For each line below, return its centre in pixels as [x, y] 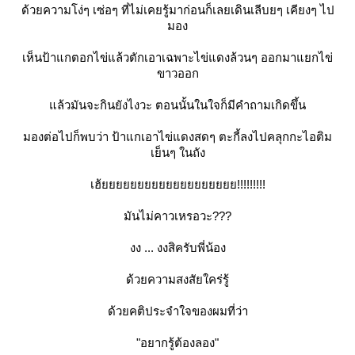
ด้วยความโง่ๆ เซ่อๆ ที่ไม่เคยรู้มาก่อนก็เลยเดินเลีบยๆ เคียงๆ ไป [177, 10]
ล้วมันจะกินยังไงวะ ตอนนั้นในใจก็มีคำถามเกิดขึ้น [177, 105]
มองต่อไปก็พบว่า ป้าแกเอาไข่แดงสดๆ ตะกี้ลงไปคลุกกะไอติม [177, 137]
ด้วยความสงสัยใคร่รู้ [177, 279]
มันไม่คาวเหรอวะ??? [177, 216]
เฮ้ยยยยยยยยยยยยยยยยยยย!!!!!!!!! [177, 184]
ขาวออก [177, 73]
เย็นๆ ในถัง [177, 153]
